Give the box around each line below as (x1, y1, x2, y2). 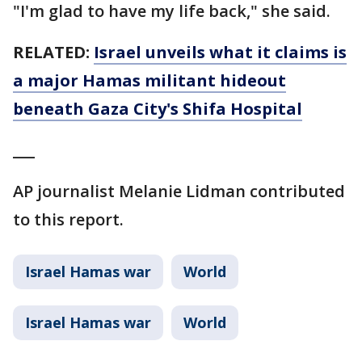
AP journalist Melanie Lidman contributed (13, 179, 345, 202)
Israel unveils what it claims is (94, 40, 347, 63)
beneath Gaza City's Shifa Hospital (13, 97, 302, 120)
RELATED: (13, 40, 94, 63)
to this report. (13, 208, 124, 230)
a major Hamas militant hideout (13, 69, 286, 91)
